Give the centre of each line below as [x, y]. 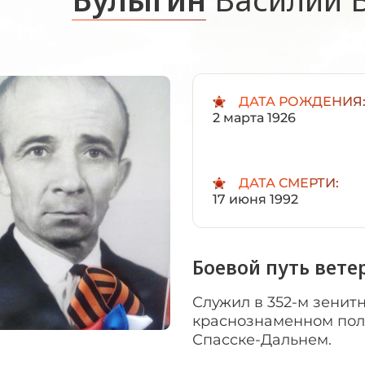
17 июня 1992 [255, 199]
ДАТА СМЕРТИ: [289, 183]
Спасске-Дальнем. [264, 340]
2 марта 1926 [254, 118]
